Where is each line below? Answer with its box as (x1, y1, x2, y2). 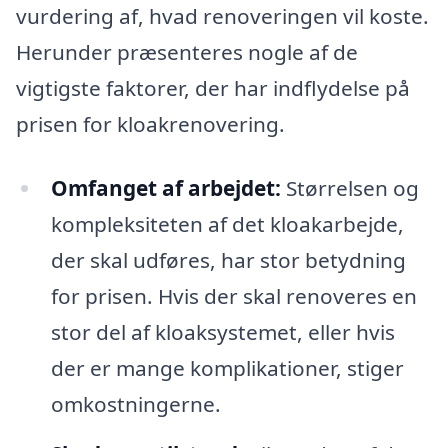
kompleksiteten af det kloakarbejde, (50, 209, 404, 238)
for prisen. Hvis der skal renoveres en (50, 281, 417, 310)
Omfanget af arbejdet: (50, 173, 281, 202)
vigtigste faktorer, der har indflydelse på (16, 73, 410, 102)
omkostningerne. (50, 389, 221, 418)
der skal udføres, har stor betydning (50, 245, 406, 274)
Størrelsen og (280, 173, 419, 202)
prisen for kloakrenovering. (16, 109, 285, 138)
